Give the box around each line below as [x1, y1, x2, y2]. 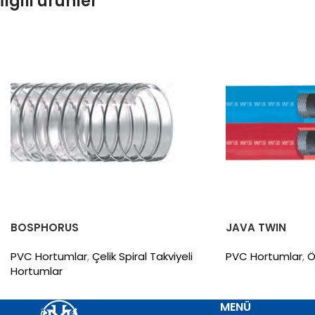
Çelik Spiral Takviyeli [92, 248, 193, 264]
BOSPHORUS [11, 219, 79, 235]
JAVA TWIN [225, 219, 286, 235]
